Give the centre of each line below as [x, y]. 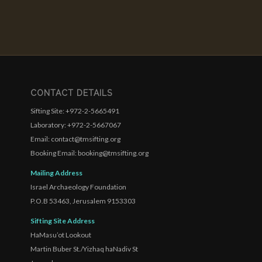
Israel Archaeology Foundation [79, 187]
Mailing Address [57, 173]
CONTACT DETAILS [72, 93]
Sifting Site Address [63, 220]
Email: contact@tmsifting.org [76, 139]
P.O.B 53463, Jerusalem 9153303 [83, 201]
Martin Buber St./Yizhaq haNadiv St [85, 249]
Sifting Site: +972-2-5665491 [75, 111]
